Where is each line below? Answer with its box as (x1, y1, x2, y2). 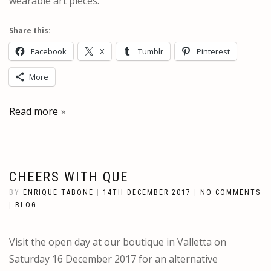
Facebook (31, 45, 67, 57)
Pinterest (197, 45, 230, 57)
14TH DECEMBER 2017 (103, 188, 191, 197)
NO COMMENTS (200, 188, 261, 197)
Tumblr (138, 45, 163, 57)
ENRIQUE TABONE (23, 188, 94, 197)
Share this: (9, 25, 51, 36)
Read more (9, 104, 58, 118)
